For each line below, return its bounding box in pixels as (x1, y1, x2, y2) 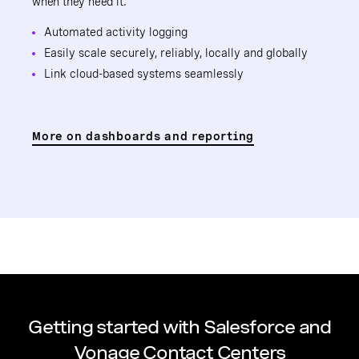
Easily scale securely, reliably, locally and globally (44, 46, 308, 59)
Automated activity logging (44, 26, 188, 38)
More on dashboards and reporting (32, 130, 254, 143)
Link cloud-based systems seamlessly (44, 67, 244, 80)
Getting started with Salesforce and (28, 316, 331, 338)
